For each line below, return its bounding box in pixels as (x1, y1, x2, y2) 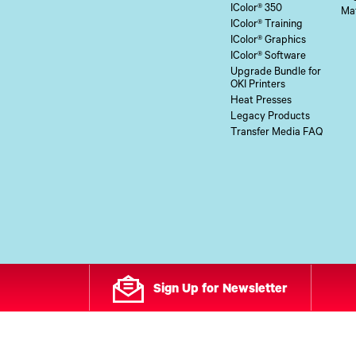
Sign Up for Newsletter (153, 282, 288, 297)
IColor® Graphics (230, 35, 306, 48)
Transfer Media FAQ (230, 127, 323, 140)
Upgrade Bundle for (230, 67, 321, 79)
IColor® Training (230, 19, 303, 32)
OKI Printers (230, 79, 285, 92)
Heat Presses (230, 95, 292, 108)
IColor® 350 (230, 3, 282, 16)
